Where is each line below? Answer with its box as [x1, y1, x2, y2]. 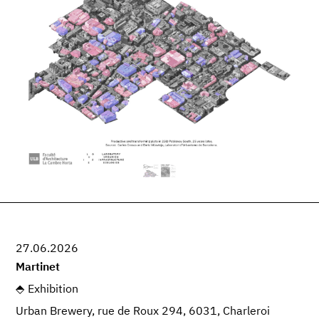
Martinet [16, 261, 61, 273]
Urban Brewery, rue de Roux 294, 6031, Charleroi [16, 305, 271, 318]
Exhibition [27, 283, 78, 296]
